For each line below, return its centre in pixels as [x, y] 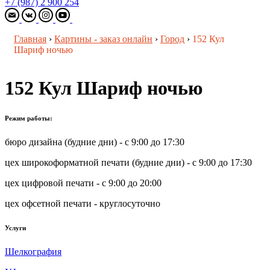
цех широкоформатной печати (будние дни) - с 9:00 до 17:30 [128, 163]
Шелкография [33, 252]
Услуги [15, 228]
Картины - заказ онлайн [103, 39]
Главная [30, 39]
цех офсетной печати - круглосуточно [83, 204]
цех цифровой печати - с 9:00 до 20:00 [83, 183]
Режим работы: [29, 118]
